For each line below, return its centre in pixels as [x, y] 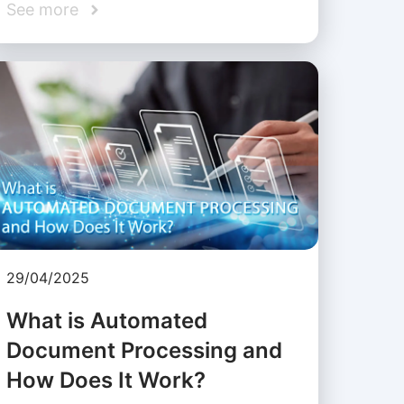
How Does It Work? [106, 381]
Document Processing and [144, 351]
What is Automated [106, 321]
